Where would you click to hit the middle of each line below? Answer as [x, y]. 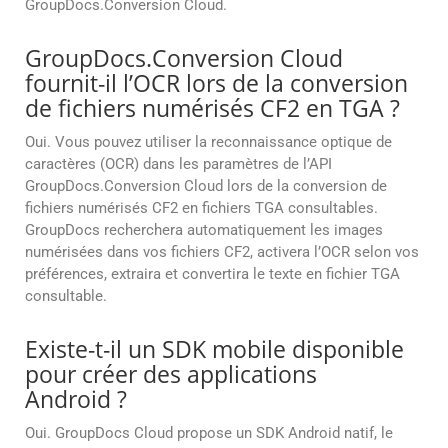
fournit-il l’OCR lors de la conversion [216, 83]
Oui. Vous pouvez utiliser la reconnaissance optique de [208, 142]
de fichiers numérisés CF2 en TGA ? [212, 108]
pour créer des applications [171, 374]
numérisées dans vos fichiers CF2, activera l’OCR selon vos [222, 252]
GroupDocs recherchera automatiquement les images [204, 230]
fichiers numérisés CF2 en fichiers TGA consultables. [201, 208]
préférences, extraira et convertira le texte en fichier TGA [212, 274]
